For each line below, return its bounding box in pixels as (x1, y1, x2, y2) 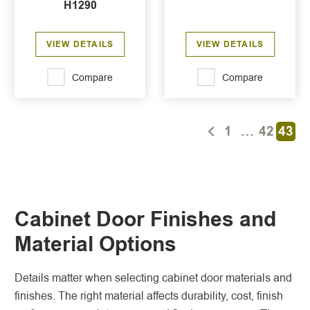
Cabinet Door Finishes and (15, 204, 276, 235)
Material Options (15, 229, 176, 259)
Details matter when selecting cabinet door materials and (15, 270, 292, 286)
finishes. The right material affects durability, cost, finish (15, 288, 283, 304)
